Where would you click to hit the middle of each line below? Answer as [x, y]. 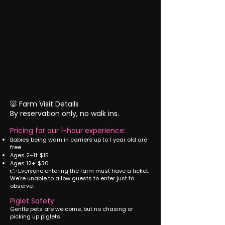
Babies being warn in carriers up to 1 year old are [79, 140]
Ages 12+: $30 [29, 163]
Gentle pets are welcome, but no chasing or [72, 209]
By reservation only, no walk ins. [65, 114]
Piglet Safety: [33, 201]
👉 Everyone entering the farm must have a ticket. [80, 171]
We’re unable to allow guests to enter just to [72, 178]
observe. [22, 186]
